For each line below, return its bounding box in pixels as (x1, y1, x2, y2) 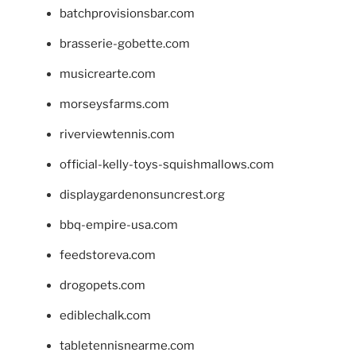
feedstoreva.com (60, 248, 156, 263)
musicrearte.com (60, 67, 156, 82)
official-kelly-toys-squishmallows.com (60, 157, 274, 172)
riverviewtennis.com (60, 127, 175, 142)
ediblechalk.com (60, 308, 151, 323)
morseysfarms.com (60, 97, 169, 112)
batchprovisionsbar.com (60, 6, 195, 21)
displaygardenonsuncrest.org (60, 188, 225, 203)
